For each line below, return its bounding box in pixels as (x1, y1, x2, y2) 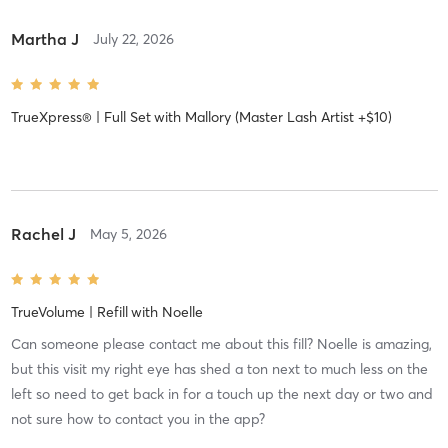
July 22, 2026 (92, 30, 174, 49)
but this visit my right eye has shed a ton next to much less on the (10, 360, 428, 379)
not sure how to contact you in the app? (10, 410, 265, 429)
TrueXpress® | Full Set (10, 108, 151, 127)
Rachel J (10, 224, 76, 245)
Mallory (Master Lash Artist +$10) (184, 108, 392, 127)
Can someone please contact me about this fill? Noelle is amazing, (10, 335, 432, 354)
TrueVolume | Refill (10, 303, 128, 322)
